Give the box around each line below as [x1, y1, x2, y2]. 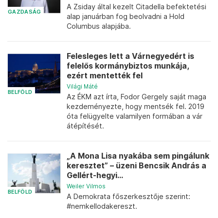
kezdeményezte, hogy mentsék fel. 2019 [67, 102, 204, 110]
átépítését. [67, 122, 104, 130]
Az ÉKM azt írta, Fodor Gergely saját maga [67, 92, 206, 101]
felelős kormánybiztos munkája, [67, 61, 189, 71]
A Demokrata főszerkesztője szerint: [67, 192, 190, 200]
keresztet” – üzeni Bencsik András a [67, 161, 206, 170]
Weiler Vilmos [67, 182, 106, 190]
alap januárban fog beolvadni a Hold [67, 12, 184, 20]
